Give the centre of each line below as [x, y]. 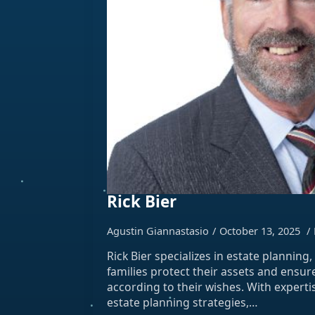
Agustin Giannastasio [158, 230]
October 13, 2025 [261, 230]
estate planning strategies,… [182, 302]
